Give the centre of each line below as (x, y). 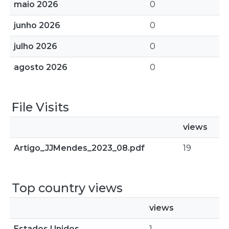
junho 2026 (37, 25)
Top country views (67, 188)
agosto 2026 (41, 67)
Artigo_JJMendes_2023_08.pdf (79, 148)
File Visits (40, 107)
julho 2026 (36, 46)
